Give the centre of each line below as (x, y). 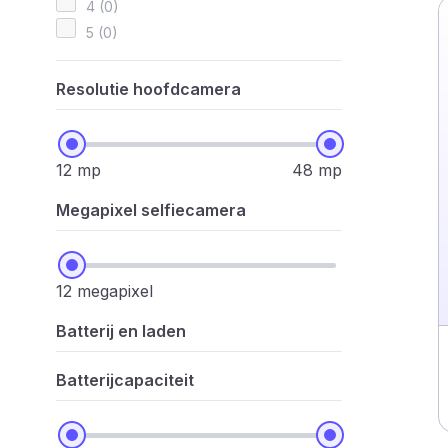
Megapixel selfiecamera (151, 210)
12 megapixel (104, 291)
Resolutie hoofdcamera (148, 89)
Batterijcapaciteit (125, 380)
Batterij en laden (121, 331)
